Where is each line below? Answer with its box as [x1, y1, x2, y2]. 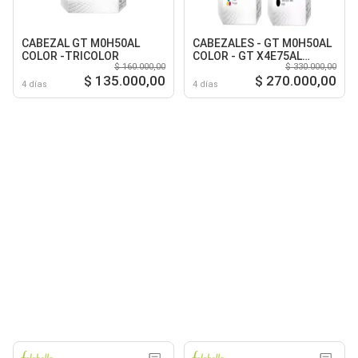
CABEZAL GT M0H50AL [22, 36, 140, 50]
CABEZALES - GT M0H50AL [193, 36, 332, 50]
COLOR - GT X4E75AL [193, 49, 302, 62]
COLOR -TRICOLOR [22, 49, 119, 62]
